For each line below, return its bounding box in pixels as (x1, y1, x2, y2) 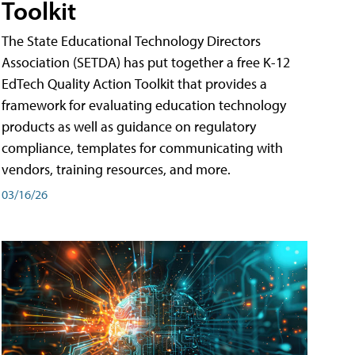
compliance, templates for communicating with (2, 138, 283, 157)
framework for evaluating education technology (2, 95, 286, 114)
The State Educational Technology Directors (2, 31, 261, 50)
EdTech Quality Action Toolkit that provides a (2, 74, 267, 93)
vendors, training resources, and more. (2, 159, 231, 178)
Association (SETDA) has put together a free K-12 (2, 52, 290, 71)
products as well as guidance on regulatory (2, 116, 256, 136)
